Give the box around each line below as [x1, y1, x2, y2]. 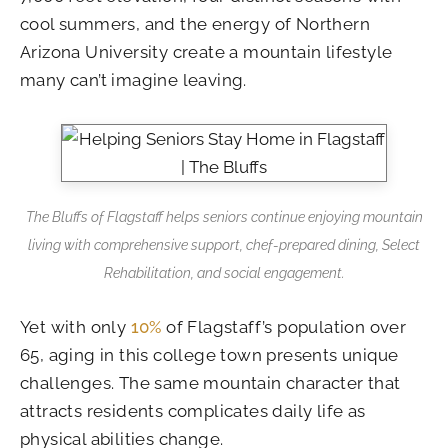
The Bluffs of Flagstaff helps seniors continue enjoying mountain [25, 209, 423, 226]
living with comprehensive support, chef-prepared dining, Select [28, 237, 420, 254]
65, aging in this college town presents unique [20, 344, 399, 365]
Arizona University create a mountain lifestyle [20, 42, 393, 62]
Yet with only [20, 316, 131, 337]
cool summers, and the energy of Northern [20, 14, 370, 34]
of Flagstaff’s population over [161, 316, 407, 337]
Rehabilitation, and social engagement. [103, 265, 345, 282]
